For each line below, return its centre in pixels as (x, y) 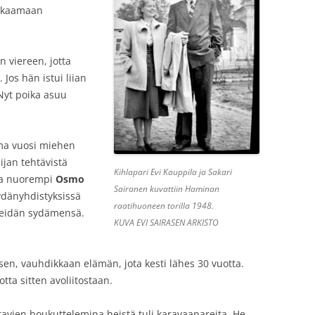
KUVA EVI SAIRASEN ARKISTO (166, 223)
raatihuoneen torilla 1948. (163, 206)
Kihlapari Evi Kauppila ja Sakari (173, 172)
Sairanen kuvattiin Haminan (166, 189)
